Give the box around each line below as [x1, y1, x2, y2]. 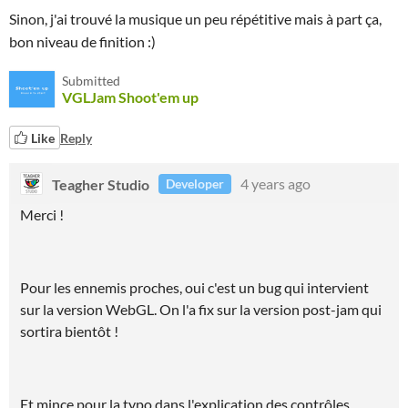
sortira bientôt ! [20, 322, 118, 340]
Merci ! [20, 206, 64, 223]
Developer [166, 176, 224, 191]
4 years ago [240, 175, 311, 192]
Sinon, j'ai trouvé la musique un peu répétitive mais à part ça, [9, 10, 382, 27]
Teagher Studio [52, 175, 149, 192]
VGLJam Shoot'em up [62, 88, 199, 106]
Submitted [62, 73, 120, 88]
